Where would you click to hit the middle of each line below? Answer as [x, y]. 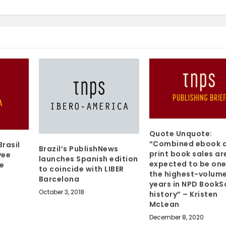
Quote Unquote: [181, 134]
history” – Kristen [183, 194]
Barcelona [59, 179]
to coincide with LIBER [81, 169]
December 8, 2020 [176, 217]
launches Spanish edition [88, 159]
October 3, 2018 [61, 192]
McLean [164, 205]
